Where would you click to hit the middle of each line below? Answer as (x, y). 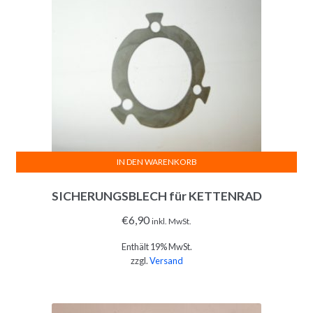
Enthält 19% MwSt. (156, 247)
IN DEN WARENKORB (156, 161)
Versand (166, 261)
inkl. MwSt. (172, 221)
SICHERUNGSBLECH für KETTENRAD (156, 196)
